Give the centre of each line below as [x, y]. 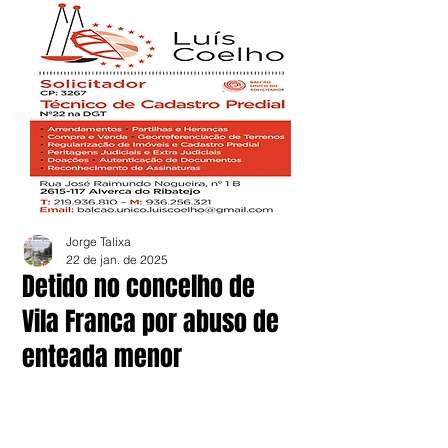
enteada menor [102, 356]
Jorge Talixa [98, 241]
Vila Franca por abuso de [150, 321]
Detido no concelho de [138, 286]
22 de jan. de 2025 [117, 259]
